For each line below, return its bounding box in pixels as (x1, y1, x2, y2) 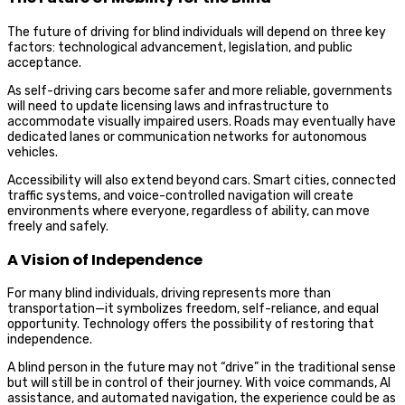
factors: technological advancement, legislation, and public (7, 39, 353, 55)
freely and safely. (7, 218, 108, 234)
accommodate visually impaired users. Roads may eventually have (7, 113, 396, 129)
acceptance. (7, 54, 81, 71)
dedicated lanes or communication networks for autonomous (7, 128, 367, 145)
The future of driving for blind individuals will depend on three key (7, 24, 386, 40)
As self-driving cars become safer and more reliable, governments (7, 82, 392, 99)
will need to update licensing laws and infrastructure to (7, 98, 329, 114)
